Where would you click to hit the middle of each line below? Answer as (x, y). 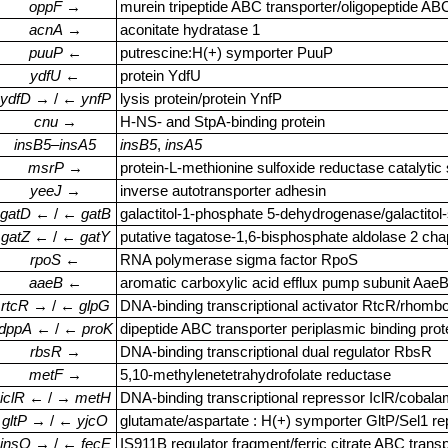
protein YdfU (160, 75)
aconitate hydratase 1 (190, 29)
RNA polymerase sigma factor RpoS (239, 259)
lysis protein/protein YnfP (201, 98)
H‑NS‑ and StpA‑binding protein (222, 121)
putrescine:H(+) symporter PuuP (226, 52)
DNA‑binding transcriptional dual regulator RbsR (276, 351)
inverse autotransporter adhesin (223, 190)
